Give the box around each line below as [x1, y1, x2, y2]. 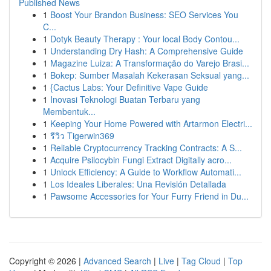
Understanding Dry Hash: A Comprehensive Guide [50, 45, 243, 57]
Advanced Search [83, 255, 151, 267]
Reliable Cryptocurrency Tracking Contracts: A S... [50, 142, 242, 154]
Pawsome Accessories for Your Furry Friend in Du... [50, 190, 249, 202]
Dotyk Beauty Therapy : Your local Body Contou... [50, 33, 240, 45]
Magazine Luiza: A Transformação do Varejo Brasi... [50, 57, 249, 69]
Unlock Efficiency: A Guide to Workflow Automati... [50, 166, 241, 178]
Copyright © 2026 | [9, 255, 83, 267]
